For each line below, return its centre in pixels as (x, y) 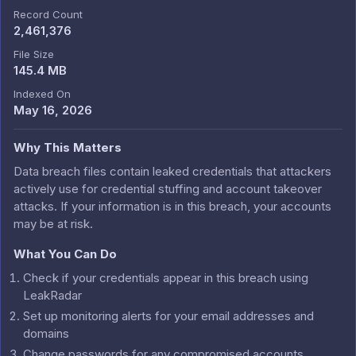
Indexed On (42, 94)
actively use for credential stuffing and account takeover (168, 189)
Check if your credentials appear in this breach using (166, 278)
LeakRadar (52, 295)
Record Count (48, 14)
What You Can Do (65, 254)
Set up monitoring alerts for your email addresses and (168, 316)
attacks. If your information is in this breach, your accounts (172, 206)
